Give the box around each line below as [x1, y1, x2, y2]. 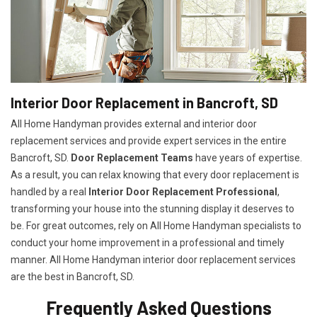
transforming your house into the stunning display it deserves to [11, 203, 294, 215]
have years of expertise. [193, 152, 302, 164]
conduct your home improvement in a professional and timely [11, 237, 284, 249]
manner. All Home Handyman [11, 254, 141, 266]
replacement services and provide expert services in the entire [11, 135, 287, 147]
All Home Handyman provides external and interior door [11, 118, 257, 130]
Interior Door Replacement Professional [88, 186, 277, 198]
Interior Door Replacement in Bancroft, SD [11, 94, 278, 112]
